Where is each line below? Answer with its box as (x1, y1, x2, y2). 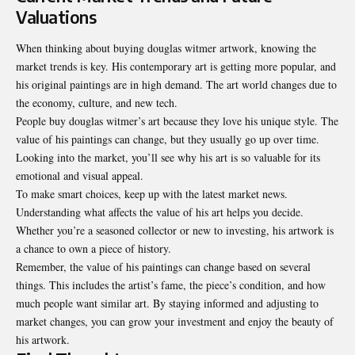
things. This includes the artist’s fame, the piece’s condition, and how (16, 277, 326, 293)
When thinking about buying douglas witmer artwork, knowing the (16, 40, 316, 56)
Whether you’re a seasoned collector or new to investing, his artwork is (16, 223, 334, 239)
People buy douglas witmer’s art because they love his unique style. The (16, 113, 338, 129)
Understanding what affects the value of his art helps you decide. (16, 204, 303, 220)
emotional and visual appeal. (16, 168, 143, 184)
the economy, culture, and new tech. (16, 95, 177, 111)
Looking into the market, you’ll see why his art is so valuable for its (16, 150, 320, 166)
